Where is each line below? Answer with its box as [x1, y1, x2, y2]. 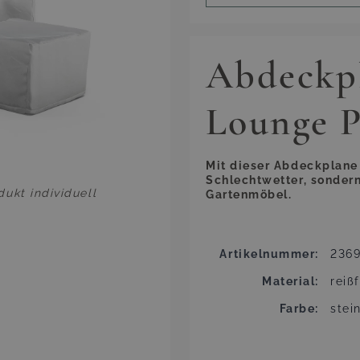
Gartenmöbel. [206, 188, 292, 201]
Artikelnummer [219, 247, 316, 260]
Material [262, 275, 316, 288]
